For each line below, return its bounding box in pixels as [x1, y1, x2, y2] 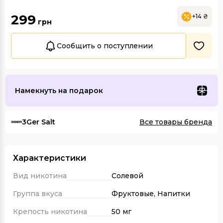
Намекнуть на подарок [15, 86, 103, 95]
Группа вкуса [13, 189, 62, 198]
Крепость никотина [13, 207, 87, 216]
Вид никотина [13, 171, 67, 180]
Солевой [111, 171, 143, 180]
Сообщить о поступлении [57, 41, 153, 50]
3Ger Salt [22, 117, 55, 126]
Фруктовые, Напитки [111, 189, 190, 198]
